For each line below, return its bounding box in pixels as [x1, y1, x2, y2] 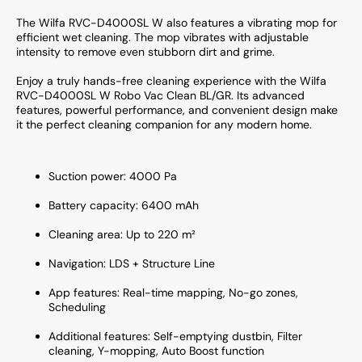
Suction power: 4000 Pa [48, 168, 177, 183]
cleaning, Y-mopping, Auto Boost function [48, 343, 264, 358]
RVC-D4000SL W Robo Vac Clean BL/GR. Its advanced [16, 87, 305, 103]
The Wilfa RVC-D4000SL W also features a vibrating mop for [16, 15, 337, 30]
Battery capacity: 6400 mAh [48, 197, 199, 213]
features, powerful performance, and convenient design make [16, 102, 338, 117]
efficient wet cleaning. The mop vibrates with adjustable [16, 29, 309, 44]
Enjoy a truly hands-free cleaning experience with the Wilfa [16, 73, 326, 88]
